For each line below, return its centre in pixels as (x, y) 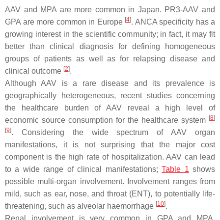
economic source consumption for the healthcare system (107, 120)
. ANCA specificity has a (173, 22)
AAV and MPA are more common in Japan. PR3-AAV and (110, 10)
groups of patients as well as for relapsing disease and (110, 59)
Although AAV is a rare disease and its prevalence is (110, 83)
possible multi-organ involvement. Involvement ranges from (110, 181)
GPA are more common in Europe (65, 22)
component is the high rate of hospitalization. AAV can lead (110, 157)
